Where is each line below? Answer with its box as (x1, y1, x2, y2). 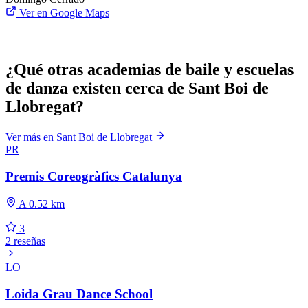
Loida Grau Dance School (5, 287, 153, 302)
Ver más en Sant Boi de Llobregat (5, 131, 155, 143)
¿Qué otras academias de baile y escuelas (5, 60, 294, 79)
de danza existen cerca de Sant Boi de (5, 79, 269, 98)
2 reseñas (5, 235, 45, 247)
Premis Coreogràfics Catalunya (5, 168, 182, 184)
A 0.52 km (16, 198, 65, 210)
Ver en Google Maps (16, 7, 109, 19)
